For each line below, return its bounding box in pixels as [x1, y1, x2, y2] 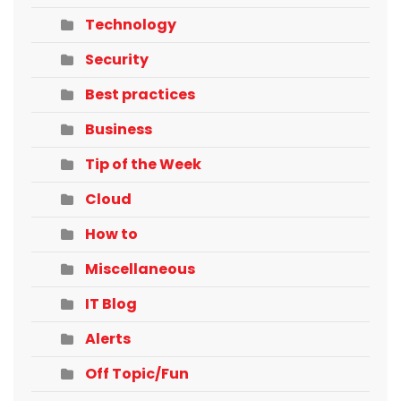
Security [85, 48, 149, 70]
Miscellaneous [85, 258, 195, 279]
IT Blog [85, 293, 137, 314]
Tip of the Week [85, 153, 201, 175]
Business [85, 118, 152, 140]
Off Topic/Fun [85, 363, 189, 384]
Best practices [85, 83, 195, 105]
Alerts [85, 328, 131, 349]
